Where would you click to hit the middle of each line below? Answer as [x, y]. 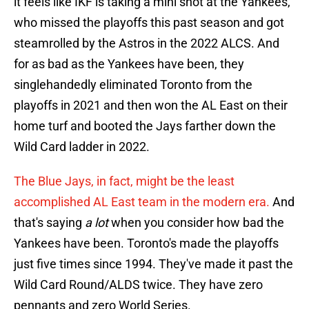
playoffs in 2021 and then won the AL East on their [151, 106]
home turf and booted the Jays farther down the [145, 126]
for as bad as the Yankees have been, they [129, 64]
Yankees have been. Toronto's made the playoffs [146, 243]
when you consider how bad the [198, 223]
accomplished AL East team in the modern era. [142, 202]
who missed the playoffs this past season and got [149, 23]
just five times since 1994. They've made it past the [153, 264]
